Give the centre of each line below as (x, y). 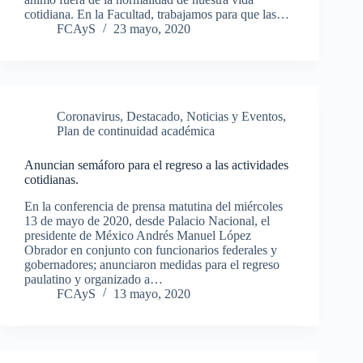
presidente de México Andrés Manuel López (138, 236)
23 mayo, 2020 (152, 29)
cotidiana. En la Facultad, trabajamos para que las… (157, 15)
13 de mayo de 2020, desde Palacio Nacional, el (147, 221)
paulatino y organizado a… (94, 280)
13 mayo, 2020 (152, 294)
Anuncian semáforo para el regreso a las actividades (156, 165)
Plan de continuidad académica (136, 131)
